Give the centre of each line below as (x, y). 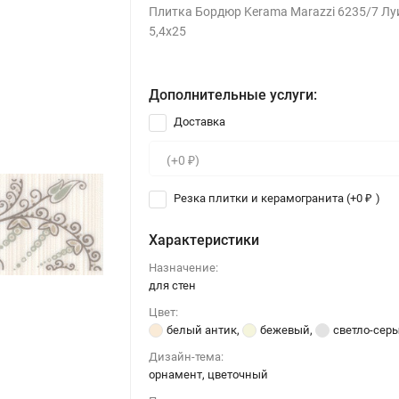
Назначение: (184, 267)
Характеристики (204, 240)
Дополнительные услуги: (233, 95)
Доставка (199, 122)
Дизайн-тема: (187, 356)
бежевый (285, 330)
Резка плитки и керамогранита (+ (264, 198)
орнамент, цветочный (209, 374)
